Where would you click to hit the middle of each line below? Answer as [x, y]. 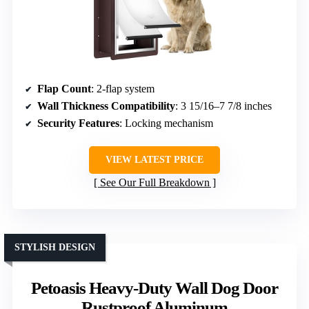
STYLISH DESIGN [55, 247]
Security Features [78, 123]
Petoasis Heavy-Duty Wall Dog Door [154, 288]
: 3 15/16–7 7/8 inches [223, 106]
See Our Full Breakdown [154, 182]
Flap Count [64, 88]
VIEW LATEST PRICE [154, 159]
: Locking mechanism [166, 123]
